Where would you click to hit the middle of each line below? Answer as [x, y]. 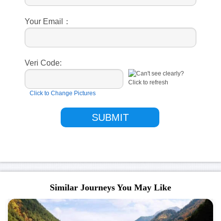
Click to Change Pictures [63, 93]
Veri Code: [43, 63]
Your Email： [48, 21]
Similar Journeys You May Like [110, 187]
